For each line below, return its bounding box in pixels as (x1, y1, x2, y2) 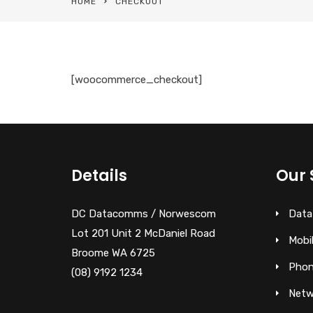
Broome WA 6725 (71, 246, 155, 259)
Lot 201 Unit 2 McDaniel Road (71, 226, 215, 240)
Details (71, 164, 127, 187)
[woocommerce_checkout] (71, 73, 202, 86)
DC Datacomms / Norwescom (71, 207, 216, 220)
